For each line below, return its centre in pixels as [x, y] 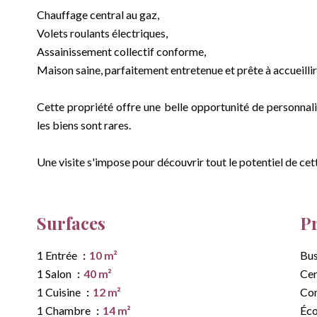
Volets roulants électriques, [102, 33]
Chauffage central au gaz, [98, 15]
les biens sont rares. [84, 125]
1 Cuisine [60, 292]
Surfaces [71, 223]
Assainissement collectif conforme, [121, 51]
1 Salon [55, 273]
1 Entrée [58, 255]
